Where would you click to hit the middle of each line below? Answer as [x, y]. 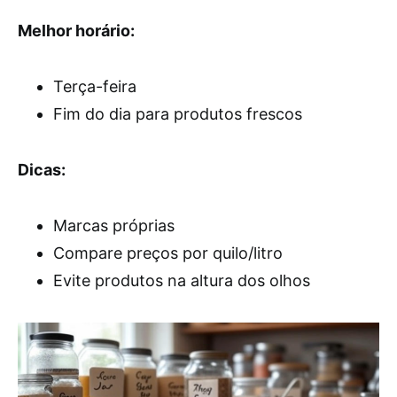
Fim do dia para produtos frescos [178, 114]
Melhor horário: [76, 31]
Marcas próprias [114, 226]
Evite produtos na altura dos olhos [182, 280]
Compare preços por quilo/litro [168, 253]
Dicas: [42, 170]
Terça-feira [95, 86]
